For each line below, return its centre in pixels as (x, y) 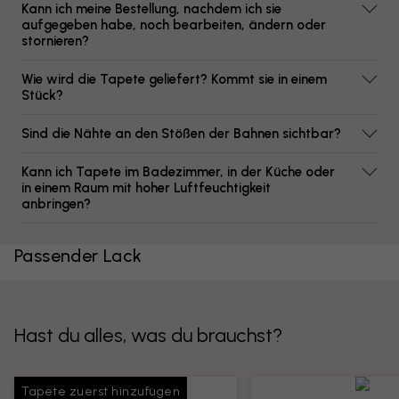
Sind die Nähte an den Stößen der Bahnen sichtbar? (181, 134)
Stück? (42, 95)
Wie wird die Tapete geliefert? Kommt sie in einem (174, 79)
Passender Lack (78, 256)
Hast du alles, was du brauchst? (148, 335)
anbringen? (56, 204)
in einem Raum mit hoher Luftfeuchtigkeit (146, 188)
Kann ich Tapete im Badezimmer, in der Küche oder (178, 172)
